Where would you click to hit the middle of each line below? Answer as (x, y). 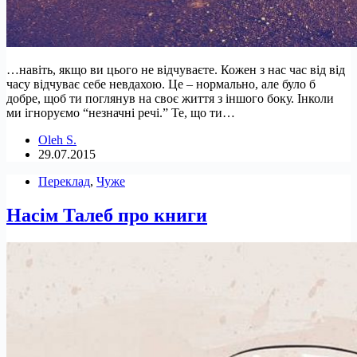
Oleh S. (57, 140)
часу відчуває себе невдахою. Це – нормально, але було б (161, 84)
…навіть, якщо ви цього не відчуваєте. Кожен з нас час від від (176, 70)
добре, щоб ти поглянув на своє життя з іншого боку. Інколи (170, 99)
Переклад (64, 182)
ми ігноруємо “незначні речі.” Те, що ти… (121, 113)
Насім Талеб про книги (107, 216)
